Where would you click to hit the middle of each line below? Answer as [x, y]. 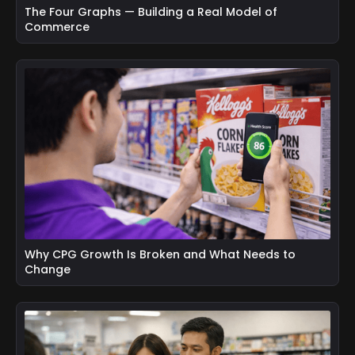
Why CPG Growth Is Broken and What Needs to [160, 255]
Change [48, 270]
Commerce [57, 27]
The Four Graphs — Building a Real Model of [151, 11]
